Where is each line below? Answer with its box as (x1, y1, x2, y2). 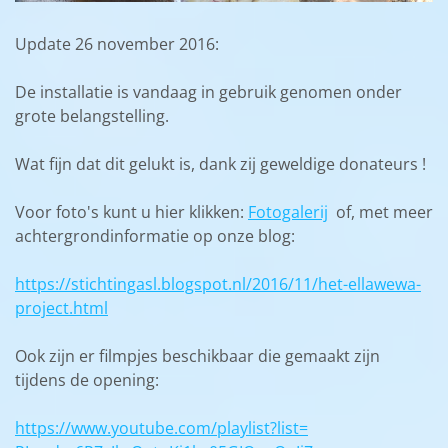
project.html (15, 296, 108, 319)
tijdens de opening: (15, 368, 159, 391)
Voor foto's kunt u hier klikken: (15, 200, 248, 223)
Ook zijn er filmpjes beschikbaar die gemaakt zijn (15, 344, 380, 367)
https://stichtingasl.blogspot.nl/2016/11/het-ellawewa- (15, 272, 421, 295)
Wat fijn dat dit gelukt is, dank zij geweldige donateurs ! (15, 152, 426, 175)
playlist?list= (217, 416, 308, 439)
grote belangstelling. (15, 104, 169, 127)
